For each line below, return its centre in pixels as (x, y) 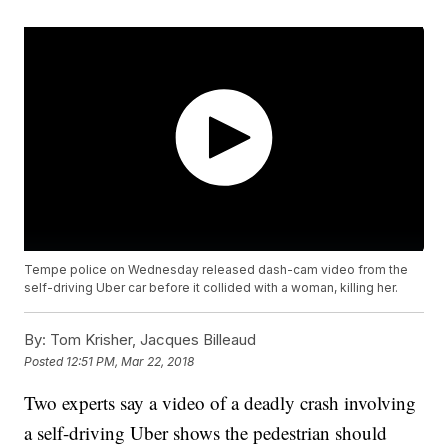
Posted (45, 361)
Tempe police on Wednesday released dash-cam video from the (216, 270)
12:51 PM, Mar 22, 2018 (130, 361)
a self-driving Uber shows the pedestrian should (206, 433)
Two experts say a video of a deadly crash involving (220, 403)
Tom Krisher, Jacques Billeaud (151, 340)
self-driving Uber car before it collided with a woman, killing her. (211, 288)
